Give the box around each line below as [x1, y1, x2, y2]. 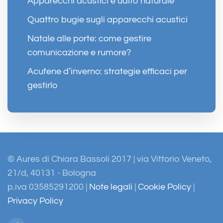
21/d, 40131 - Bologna [7, 168, 96, 178]
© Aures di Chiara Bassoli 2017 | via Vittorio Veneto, [7, 154, 212, 164]
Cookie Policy [138, 182, 191, 192]
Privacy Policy [7, 196, 63, 206]
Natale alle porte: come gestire [27, 33, 151, 43]
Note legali [89, 182, 132, 192]
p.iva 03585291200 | [7, 182, 89, 192]
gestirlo [27, 80, 57, 90]
